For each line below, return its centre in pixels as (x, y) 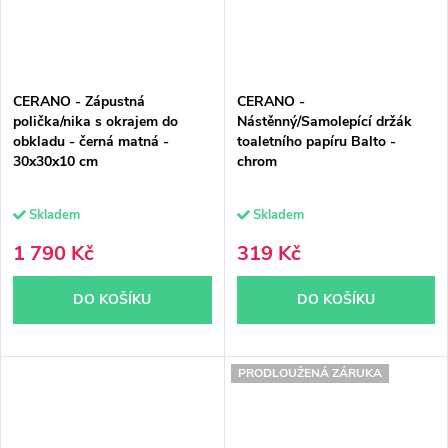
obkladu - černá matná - (91, 141)
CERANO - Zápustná (79, 101)
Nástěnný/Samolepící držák (324, 121)
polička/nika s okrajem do (95, 121)
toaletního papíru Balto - (316, 141)
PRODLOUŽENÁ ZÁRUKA (309, 372)
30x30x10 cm (55, 161)
